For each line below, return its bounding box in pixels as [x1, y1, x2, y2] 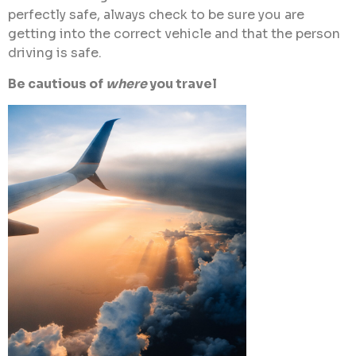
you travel [147, 75, 217, 92]
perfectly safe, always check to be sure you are [8, 6, 304, 24]
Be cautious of [8, 75, 106, 92]
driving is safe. [8, 44, 102, 62]
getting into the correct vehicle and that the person [8, 25, 340, 43]
